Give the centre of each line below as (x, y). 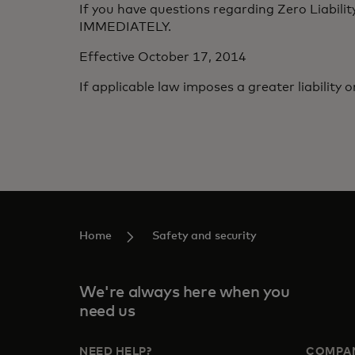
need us (107, 311)
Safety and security (204, 236)
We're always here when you (185, 292)
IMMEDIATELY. (125, 27)
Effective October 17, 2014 (163, 57)
